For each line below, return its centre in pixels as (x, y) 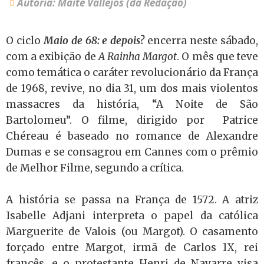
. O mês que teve (218, 57)
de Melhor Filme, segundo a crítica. (95, 168)
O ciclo (25, 41)
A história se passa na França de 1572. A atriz (132, 200)
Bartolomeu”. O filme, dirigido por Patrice (132, 120)
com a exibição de (52, 57)
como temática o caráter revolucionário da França (132, 72)
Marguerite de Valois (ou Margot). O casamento (132, 232)
